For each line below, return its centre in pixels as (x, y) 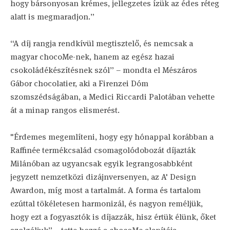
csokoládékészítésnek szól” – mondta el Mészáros (104, 70)
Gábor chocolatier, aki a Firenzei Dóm (79, 83)
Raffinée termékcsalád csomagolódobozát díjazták (103, 150)
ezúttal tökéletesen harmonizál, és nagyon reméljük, (107, 204)
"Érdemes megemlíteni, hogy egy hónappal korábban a (112, 137)
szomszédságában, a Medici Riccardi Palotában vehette (112, 97)
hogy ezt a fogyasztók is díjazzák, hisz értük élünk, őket (113, 217)
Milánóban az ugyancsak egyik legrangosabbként (101, 164)
